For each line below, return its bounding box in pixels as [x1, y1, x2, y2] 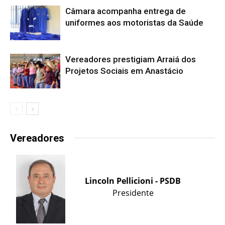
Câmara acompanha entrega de [65, 6, 186, 16]
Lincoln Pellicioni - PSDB [85, 175, 181, 186]
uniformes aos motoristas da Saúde [65, 17, 203, 28]
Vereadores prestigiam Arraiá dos [65, 54, 196, 64]
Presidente [112, 187, 154, 198]
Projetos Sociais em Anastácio [65, 65, 183, 76]
